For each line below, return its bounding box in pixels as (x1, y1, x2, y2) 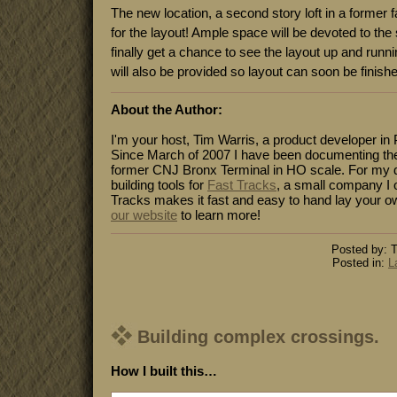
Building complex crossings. (137, 327, 379, 346)
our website (111, 207, 177, 222)
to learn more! (177, 207, 261, 222)
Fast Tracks (207, 177, 276, 192)
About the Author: (111, 102, 222, 117)
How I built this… (111, 363, 217, 378)
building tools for (111, 177, 207, 192)
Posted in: (332, 256, 388, 269)
